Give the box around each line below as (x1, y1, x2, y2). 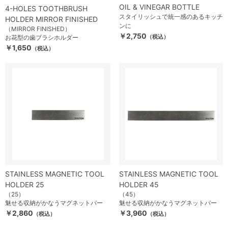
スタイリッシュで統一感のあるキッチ (119, 13, 223, 20)
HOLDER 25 (5, 180, 44, 189)
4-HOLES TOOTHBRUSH (5, 4, 88, 13)
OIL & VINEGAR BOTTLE (119, 3, 199, 11)
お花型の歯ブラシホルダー (5, 34, 78, 41)
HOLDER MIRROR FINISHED (5, 15, 98, 23)
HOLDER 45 (119, 180, 159, 189)
